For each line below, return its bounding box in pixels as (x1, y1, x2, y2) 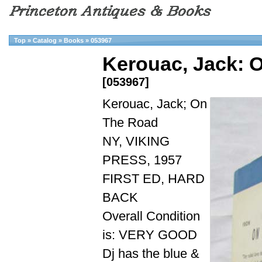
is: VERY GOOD (102, 227, 197, 243)
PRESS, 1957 (102, 153, 182, 168)
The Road (102, 115, 158, 130)
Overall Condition (102, 209, 200, 224)
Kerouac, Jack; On (102, 96, 207, 112)
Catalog (33, 37, 57, 44)
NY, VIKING (102, 134, 170, 149)
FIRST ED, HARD (102, 171, 205, 187)
